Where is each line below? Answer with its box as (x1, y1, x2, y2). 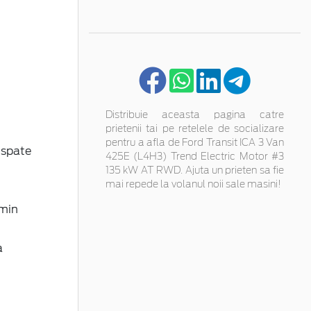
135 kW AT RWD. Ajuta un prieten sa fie (106, 165, 284, 176)
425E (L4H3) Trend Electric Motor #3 (106, 151, 284, 162)
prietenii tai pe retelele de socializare (106, 124, 284, 134)
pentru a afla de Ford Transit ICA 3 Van (106, 137, 284, 148)
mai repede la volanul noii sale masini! (106, 179, 281, 190)
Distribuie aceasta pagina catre (106, 110, 284, 120)
